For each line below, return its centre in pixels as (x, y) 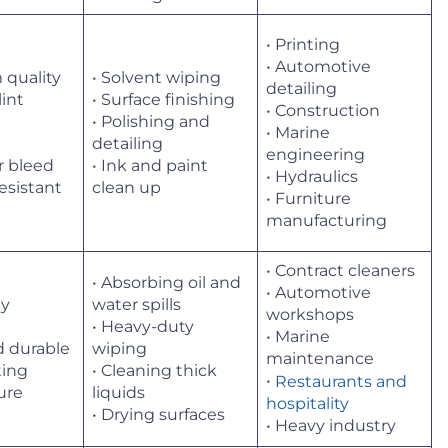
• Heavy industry (331, 426)
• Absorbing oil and (166, 282)
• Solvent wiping (156, 77)
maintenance (320, 358)
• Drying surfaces (158, 414)
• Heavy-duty (143, 326)
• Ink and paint (150, 165)
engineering (315, 154)
